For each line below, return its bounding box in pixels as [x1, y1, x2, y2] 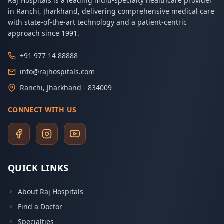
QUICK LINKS [8, 162, 69, 174]
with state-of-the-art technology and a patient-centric [8, 17, 187, 27]
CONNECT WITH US [8, 105, 77, 114]
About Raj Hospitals [18, 187, 83, 196]
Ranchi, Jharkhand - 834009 [20, 83, 112, 92]
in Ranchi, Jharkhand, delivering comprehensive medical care [8, 6, 214, 16]
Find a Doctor [18, 202, 62, 211]
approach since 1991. [8, 28, 79, 38]
